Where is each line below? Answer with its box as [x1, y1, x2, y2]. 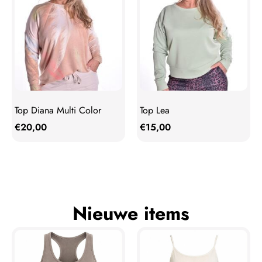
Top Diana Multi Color [15, 104, 101, 118]
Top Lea [140, 104, 170, 118]
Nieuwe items [73, 200, 189, 227]
